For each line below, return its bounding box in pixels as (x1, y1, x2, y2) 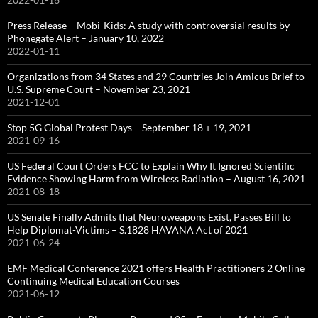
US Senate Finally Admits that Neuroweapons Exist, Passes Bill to (7, 211, 291, 223)
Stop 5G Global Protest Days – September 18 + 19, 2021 (7, 121, 251, 133)
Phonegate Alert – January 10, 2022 (7, 32, 164, 44)
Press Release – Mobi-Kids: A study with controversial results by (7, 19, 290, 31)
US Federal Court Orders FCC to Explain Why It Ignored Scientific (7, 160, 295, 172)
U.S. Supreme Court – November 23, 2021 (7, 83, 190, 95)
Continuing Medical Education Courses (7, 275, 180, 287)
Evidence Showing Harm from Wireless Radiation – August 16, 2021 (7, 172, 305, 185)
